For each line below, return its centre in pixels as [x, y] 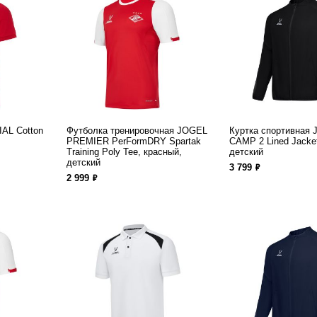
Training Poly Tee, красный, [124, 152]
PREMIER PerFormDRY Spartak [134, 141]
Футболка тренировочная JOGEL [137, 131]
